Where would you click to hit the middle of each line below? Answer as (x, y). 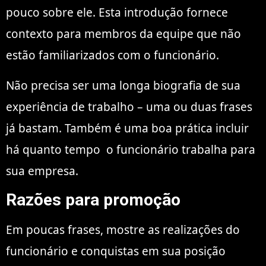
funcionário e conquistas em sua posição (116, 251)
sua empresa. (42, 171)
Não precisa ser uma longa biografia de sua (123, 85)
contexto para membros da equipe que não (123, 34)
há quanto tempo (53, 149)
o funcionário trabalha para (178, 149)
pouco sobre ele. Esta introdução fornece (117, 13)
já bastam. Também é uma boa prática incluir (127, 128)
